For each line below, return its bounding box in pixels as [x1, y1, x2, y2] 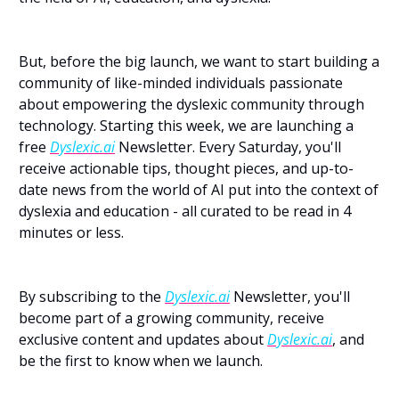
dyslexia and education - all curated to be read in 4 [19, 201, 351, 221]
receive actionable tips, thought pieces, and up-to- [19, 159, 354, 178]
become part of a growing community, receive [19, 308, 324, 328]
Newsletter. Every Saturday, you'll [115, 137, 341, 157]
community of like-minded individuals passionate [19, 73, 343, 93]
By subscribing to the [19, 287, 165, 306]
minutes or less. [19, 223, 124, 242]
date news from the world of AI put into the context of [19, 180, 379, 199]
